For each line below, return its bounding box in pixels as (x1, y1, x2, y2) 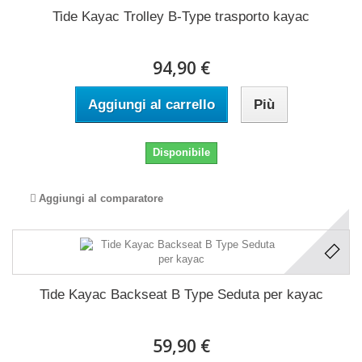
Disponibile (152, 145, 210, 158)
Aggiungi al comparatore (39, 192, 163, 204)
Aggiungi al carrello (87, 96, 215, 112)
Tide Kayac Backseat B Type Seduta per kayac (39, 286, 323, 302)
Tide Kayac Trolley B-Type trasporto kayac (53, 8, 309, 24)
